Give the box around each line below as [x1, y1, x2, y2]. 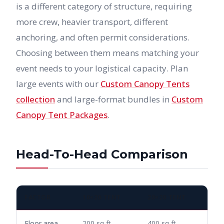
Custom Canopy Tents [100, 78, 189, 89]
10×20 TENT [82, 193, 121, 201]
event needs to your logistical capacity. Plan [16, 62, 188, 74]
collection [16, 93, 55, 105]
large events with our [16, 78, 100, 89]
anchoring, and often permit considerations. [16, 31, 189, 43]
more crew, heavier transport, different [16, 16, 168, 27]
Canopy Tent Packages [16, 109, 107, 120]
